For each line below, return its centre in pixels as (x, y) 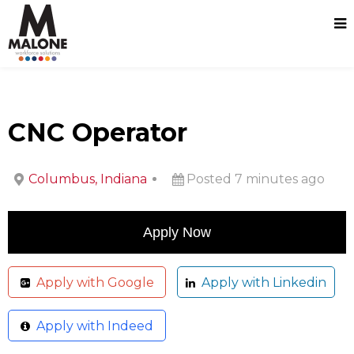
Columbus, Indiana (88, 179)
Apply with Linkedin (261, 283)
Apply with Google (92, 283)
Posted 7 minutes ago (256, 179)
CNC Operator (98, 132)
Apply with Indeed (92, 326)
